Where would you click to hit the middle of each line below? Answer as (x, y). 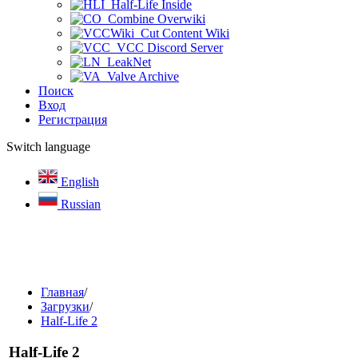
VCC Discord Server (167, 48)
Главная (62, 292)
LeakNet (126, 62)
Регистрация (73, 119)
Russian (79, 204)
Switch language (48, 147)
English (78, 182)
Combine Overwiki (153, 19)
